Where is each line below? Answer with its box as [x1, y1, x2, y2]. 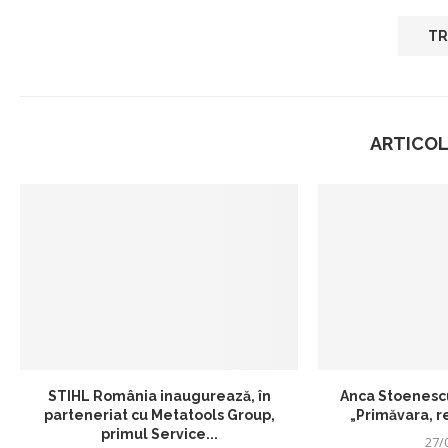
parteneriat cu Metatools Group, [43, 406, 275, 423]
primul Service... [100, 425, 218, 442]
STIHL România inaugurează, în [47, 387, 271, 404]
